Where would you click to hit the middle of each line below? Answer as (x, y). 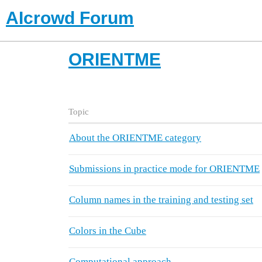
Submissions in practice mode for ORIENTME (164, 169)
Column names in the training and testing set (161, 200)
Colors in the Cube (108, 231)
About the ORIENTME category (135, 138)
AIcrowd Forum (70, 18)
